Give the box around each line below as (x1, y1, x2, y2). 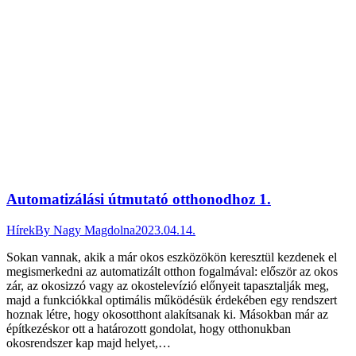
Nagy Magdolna (53, 222, 135, 237)
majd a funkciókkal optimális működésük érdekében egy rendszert (6, 292, 337, 307)
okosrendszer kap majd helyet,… (6, 335, 171, 350)
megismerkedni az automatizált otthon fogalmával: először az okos (6, 264, 338, 278)
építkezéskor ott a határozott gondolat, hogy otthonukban (6, 321, 291, 335)
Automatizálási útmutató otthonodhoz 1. (6, 191, 271, 208)
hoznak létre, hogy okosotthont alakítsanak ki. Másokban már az (6, 307, 328, 321)
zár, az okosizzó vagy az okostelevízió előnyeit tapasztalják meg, (6, 278, 329, 292)
